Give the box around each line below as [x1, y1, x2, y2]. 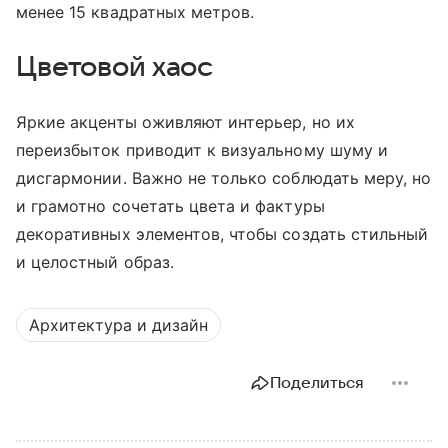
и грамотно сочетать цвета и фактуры [16, 196, 325, 217]
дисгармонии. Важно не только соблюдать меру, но [16, 168, 432, 189]
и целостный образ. [16, 252, 174, 273]
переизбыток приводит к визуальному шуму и [16, 140, 388, 161]
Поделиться [270, 374, 364, 393]
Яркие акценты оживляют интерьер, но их [16, 112, 355, 133]
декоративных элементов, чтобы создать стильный [16, 224, 429, 245]
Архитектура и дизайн [29, 315, 208, 336]
